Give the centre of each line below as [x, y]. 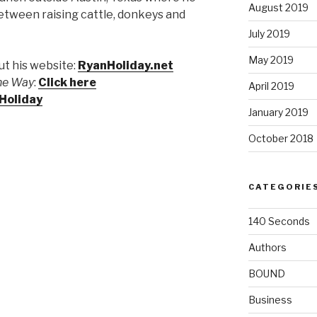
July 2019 [269, 33]
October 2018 [281, 138]
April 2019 [271, 86]
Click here [67, 83]
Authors [267, 247]
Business [270, 299]
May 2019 [271, 59]
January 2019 [278, 112]
